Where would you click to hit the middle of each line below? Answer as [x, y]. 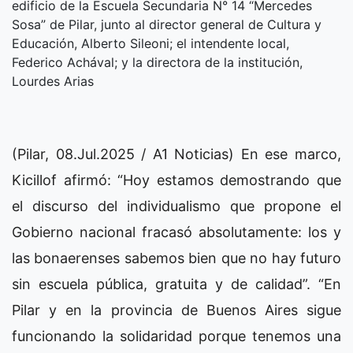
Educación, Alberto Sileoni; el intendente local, [150, 44]
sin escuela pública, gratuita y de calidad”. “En [176, 284]
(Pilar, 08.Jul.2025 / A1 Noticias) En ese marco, [176, 154]
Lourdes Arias [53, 82]
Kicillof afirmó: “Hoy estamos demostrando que [176, 180]
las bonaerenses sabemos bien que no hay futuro [176, 258]
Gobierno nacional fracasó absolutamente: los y [176, 232]
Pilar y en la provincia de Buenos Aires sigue [176, 310]
